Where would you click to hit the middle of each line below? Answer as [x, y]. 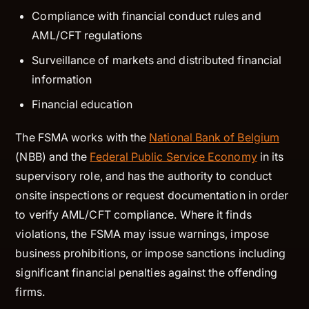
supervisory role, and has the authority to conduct [144, 176]
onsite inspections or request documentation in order [152, 195]
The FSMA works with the [82, 137]
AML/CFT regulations [87, 35]
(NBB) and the [53, 156]
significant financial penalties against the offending [147, 272]
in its [270, 156]
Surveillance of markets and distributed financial [157, 60]
